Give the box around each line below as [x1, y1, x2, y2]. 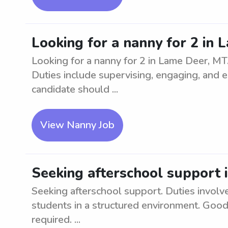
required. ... [32, 213, 80, 226]
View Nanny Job [40, 118, 115, 132]
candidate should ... [32, 82, 118, 96]
